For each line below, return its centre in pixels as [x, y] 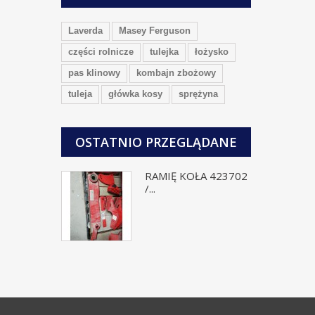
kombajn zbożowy [176, 73]
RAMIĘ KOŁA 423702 [196, 176]
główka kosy [135, 94]
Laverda [85, 31]
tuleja [80, 94]
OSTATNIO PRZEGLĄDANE [156, 142]
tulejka [164, 52]
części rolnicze [101, 52]
